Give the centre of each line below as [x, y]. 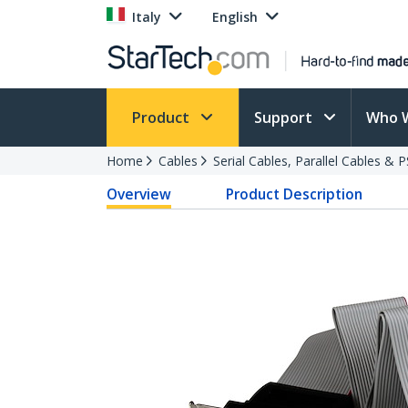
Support [285, 117]
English [235, 17]
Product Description [295, 194]
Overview [139, 194]
